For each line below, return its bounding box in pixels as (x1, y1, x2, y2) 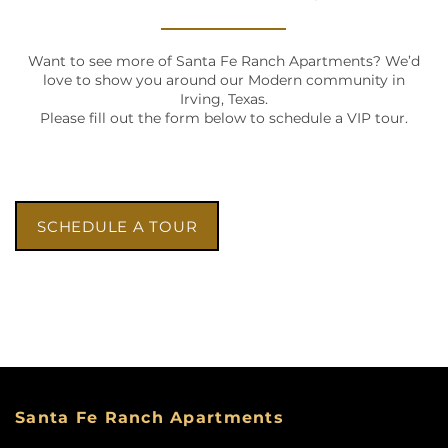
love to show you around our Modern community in (42, 69, 405, 93)
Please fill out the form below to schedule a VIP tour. (39, 107, 408, 131)
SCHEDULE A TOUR (37, 214, 198, 240)
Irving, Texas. (179, 88, 268, 112)
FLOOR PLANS (70, 404, 213, 434)
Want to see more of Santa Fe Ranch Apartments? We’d (27, 50, 420, 74)
